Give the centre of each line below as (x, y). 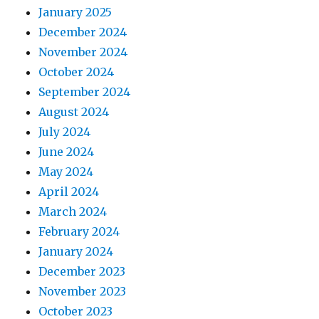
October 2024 (77, 72)
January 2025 (75, 12)
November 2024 (83, 52)
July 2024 (65, 131)
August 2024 (74, 111)
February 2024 (79, 231)
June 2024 (67, 151)
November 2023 (83, 291)
